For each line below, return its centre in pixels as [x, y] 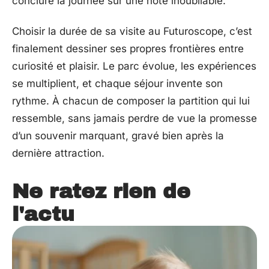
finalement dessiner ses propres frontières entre [128, 49]
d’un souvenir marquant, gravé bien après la [118, 136]
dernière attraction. [58, 153]
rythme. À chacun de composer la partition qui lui [131, 101]
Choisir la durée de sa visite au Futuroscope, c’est [132, 32]
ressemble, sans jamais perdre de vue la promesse [134, 119]
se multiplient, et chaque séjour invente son [117, 84]
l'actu [43, 214]
